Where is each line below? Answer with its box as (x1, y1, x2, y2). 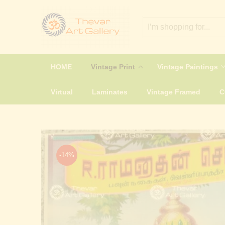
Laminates (92, 87, 128, 96)
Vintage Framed (147, 87, 200, 96)
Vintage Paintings (157, 62, 220, 71)
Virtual (51, 87, 73, 96)
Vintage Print (91, 62, 137, 71)
